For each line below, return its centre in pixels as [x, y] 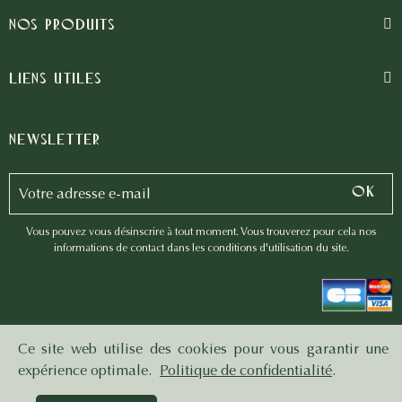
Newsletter [55, 140]
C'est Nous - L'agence [280, 358]
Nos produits [62, 25]
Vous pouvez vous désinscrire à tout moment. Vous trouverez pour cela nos [201, 232]
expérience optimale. [87, 370]
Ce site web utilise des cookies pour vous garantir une [203, 349]
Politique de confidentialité [246, 370]
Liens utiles [55, 79]
